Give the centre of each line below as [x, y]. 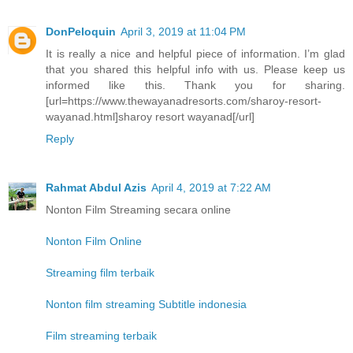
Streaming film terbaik [100, 273]
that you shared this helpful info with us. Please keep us [195, 70]
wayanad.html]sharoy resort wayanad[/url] [150, 117]
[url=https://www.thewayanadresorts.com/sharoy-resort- [184, 101]
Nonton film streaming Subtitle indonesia [146, 305]
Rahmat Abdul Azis [96, 188]
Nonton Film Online [94, 242]
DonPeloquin [81, 32]
